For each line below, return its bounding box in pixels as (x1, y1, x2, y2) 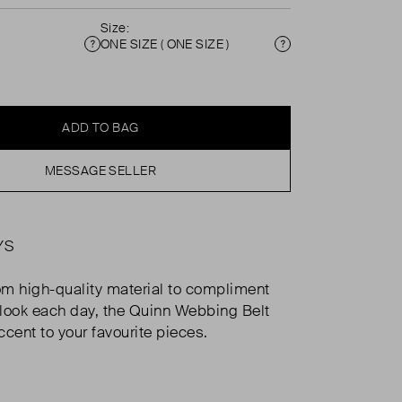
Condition (91, 43, 160, 64)
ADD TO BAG (62, 119, 139, 135)
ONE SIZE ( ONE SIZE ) (100, 36, 230, 52)
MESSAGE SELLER (45, 162, 156, 179)
